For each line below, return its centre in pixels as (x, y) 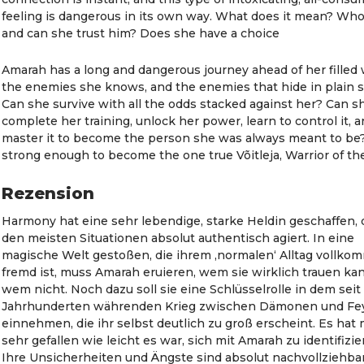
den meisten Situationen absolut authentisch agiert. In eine (178, 238)
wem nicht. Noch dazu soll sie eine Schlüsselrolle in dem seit (182, 289)
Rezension (48, 193)
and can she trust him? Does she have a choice (141, 33)
